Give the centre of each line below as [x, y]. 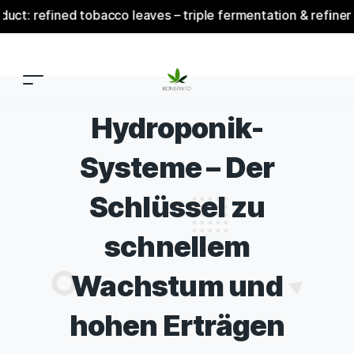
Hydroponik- [177, 128]
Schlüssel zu [177, 207]
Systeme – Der [177, 168]
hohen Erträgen [177, 326]
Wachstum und [177, 286]
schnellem [177, 247]
